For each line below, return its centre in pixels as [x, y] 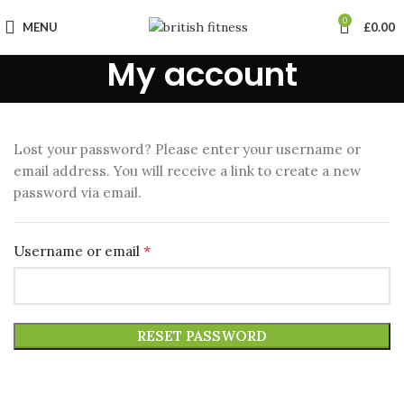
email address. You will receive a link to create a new [187, 171]
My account [202, 74]
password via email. [78, 193]
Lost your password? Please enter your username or [187, 149]
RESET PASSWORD [202, 336]
